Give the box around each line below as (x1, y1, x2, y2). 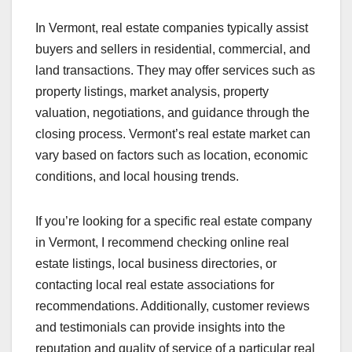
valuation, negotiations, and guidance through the (35, 106, 310, 120)
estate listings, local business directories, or (35, 257, 277, 271)
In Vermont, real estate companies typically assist (35, 21, 308, 35)
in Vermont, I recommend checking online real (35, 236, 289, 250)
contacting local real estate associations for (35, 278, 274, 292)
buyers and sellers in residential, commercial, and (35, 42, 310, 57)
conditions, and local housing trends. (35, 170, 239, 184)
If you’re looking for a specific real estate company (35, 214, 312, 229)
